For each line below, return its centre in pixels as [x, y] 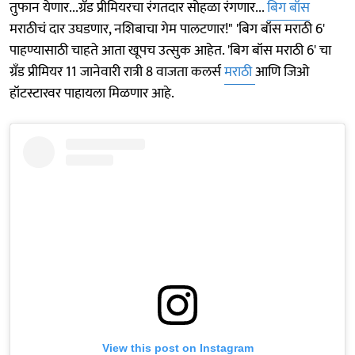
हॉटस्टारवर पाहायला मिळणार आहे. [92, 93]
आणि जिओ [282, 72]
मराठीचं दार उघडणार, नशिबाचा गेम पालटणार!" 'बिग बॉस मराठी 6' [167, 29]
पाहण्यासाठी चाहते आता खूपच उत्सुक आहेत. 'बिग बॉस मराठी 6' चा [170, 50]
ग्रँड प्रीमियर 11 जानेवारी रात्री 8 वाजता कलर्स [117, 72]
